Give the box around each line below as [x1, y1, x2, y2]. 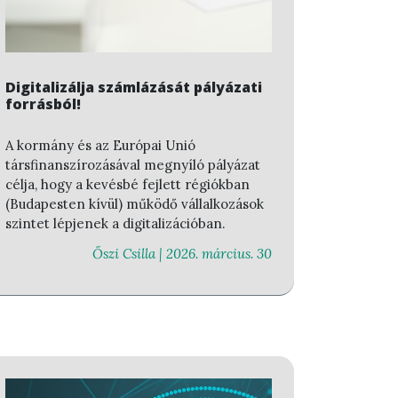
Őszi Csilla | [92, 245, 166, 263]
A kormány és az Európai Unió [5, 136, 195, 154]
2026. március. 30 [166, 245, 272, 263]
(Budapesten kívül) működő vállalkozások [5, 195, 264, 212]
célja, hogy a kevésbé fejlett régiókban [5, 175, 250, 193]
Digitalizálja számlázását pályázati [5, 77, 262, 97]
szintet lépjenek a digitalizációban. [5, 214, 226, 232]
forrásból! [5, 94, 81, 114]
